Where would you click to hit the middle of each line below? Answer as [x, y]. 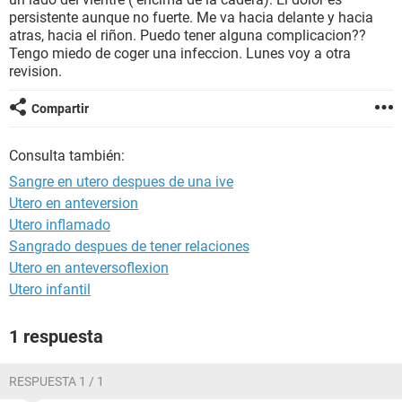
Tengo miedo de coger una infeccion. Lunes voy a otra [180, 53]
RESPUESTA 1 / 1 [57, 381]
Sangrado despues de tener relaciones [129, 246]
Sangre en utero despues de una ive [121, 182]
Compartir [60, 109]
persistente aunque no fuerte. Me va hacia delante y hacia [191, 17]
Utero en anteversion [74, 203]
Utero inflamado [60, 225]
